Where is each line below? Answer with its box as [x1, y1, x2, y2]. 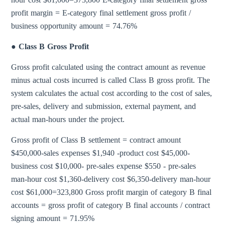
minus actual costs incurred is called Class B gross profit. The [11, 76, 210, 85]
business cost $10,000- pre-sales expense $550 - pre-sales [11, 162, 196, 171]
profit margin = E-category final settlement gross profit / [11, 9, 191, 18]
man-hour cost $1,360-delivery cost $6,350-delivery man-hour [11, 175, 211, 184]
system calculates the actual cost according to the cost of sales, [11, 89, 212, 98]
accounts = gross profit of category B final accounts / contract [11, 201, 210, 210]
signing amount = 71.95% [11, 214, 95, 223]
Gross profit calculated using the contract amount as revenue [11, 63, 206, 72]
